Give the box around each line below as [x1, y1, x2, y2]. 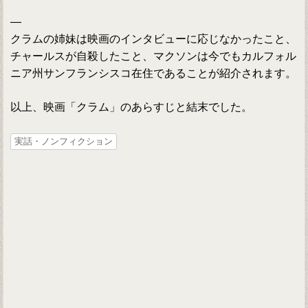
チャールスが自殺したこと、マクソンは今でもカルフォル [10, 50, 297, 63]
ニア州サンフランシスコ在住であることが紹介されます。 [10, 67, 297, 80]
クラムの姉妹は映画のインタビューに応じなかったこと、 [10, 33, 297, 45]
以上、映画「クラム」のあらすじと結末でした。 [10, 101, 253, 113]
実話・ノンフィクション [14, 136, 113, 147]
